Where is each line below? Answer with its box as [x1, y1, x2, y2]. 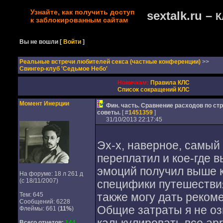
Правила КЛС [150, 79, 190, 86]
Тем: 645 [19, 191, 43, 198]
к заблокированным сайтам [30, 16, 128, 24]
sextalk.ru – [146, 9, 216, 22]
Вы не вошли [19, 38, 60, 45]
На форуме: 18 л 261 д [19, 170, 83, 177]
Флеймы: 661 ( [19, 205, 60, 212]
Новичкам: [117, 79, 149, 86]
